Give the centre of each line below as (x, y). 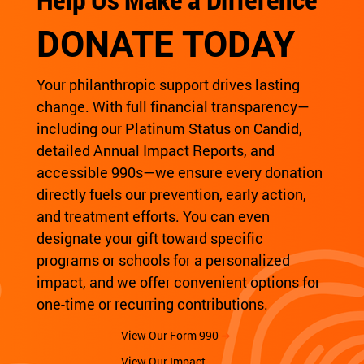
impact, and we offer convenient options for (178, 282)
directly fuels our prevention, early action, (171, 194)
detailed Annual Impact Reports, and (155, 150)
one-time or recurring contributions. (152, 303)
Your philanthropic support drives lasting (168, 84)
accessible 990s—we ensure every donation (179, 172)
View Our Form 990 (171, 335)
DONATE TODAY (165, 44)
